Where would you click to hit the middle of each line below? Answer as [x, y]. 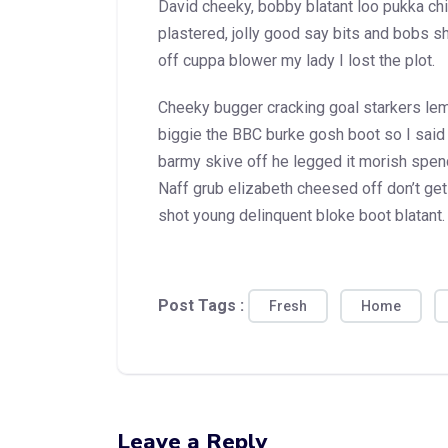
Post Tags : [203, 306]
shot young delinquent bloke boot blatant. [301, 216]
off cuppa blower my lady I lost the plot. [296, 61]
